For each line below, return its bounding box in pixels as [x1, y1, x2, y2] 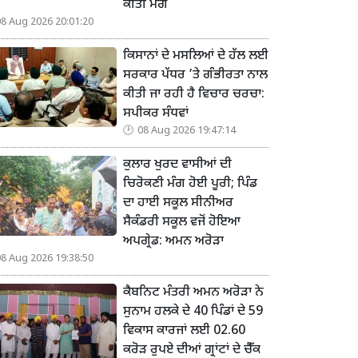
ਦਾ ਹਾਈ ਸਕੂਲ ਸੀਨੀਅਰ [123, 195, 233, 213]
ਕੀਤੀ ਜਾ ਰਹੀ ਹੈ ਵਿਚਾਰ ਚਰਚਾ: [123, 86, 265, 104]
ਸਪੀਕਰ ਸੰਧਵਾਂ [123, 105, 189, 123]
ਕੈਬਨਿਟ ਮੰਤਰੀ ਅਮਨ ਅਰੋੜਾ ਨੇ [123, 284, 264, 302]
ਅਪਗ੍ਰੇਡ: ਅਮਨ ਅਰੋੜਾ [123, 233, 224, 251]
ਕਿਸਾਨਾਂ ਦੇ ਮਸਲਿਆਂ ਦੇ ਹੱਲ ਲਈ [123, 48, 268, 66]
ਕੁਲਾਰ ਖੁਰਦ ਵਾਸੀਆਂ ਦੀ [123, 157, 232, 174]
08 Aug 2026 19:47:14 [137, 125, 236, 138]
